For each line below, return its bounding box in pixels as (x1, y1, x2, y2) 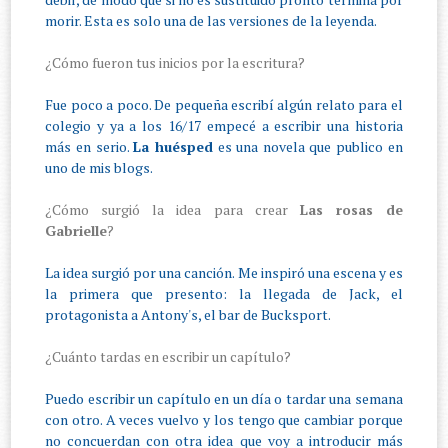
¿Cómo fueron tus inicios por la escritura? (45, 53, 306, 73)
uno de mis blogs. (45, 158, 154, 178)
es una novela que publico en (212, 137, 403, 157)
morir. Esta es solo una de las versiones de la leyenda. (45, 11, 378, 31)
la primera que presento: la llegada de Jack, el (45, 284, 403, 304)
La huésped (133, 137, 213, 157)
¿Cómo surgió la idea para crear (45, 200, 300, 220)
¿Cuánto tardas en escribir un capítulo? (45, 347, 292, 367)
